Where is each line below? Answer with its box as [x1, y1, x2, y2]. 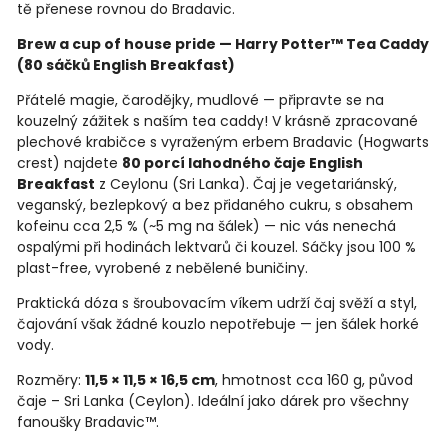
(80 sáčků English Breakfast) [17, 55, 235, 76]
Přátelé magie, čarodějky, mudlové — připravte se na [17, 90, 384, 111]
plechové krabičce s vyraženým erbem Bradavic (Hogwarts [17, 132, 429, 153]
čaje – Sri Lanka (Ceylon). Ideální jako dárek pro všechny [17, 391, 409, 412]
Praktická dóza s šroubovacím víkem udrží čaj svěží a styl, [17, 293, 417, 314]
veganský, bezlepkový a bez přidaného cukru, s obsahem [17, 195, 413, 216]
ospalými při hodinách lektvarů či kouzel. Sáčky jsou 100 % [17, 237, 416, 258]
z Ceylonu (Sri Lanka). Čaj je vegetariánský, [95, 174, 397, 195]
